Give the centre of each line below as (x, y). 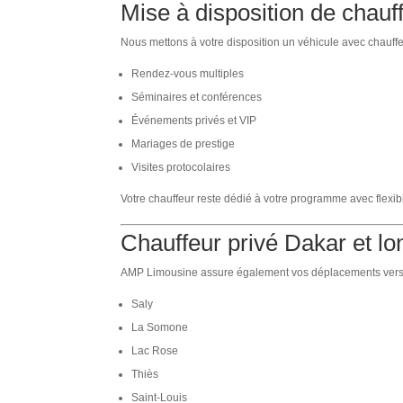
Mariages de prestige (184, 143)
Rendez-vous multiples (188, 73)
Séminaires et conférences (197, 97)
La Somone (160, 327)
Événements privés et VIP (194, 120)
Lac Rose (155, 350)
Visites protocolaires (181, 167)
